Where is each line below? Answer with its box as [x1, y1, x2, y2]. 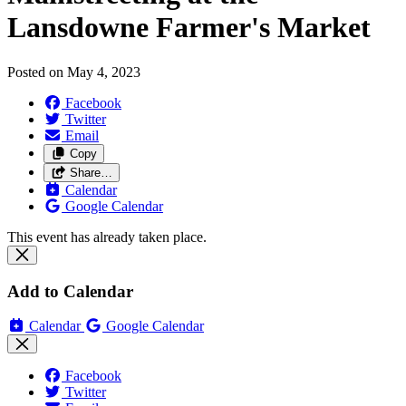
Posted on [7, 63, 67, 80]
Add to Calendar [7, 281, 133, 301]
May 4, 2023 [67, 63, 140, 80]
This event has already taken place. [7, 228, 207, 245]
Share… [69, 165, 112, 179]
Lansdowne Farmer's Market [7, 11, 371, 44]
